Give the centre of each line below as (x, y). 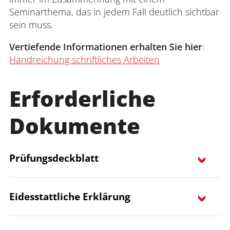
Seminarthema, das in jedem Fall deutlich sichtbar (114, 12)
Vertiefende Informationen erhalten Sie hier (106, 47)
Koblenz (56, 210)
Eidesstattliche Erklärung (70, 196)
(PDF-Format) (101, 210)
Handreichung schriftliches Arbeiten (84, 60)
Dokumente (75, 126)
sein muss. (31, 25)
